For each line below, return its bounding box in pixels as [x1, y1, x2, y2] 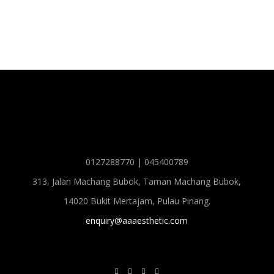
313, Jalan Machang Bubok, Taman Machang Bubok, [32, 176, 242, 187]
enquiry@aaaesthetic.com [86, 215, 188, 226]
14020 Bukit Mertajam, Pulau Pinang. [63, 195, 210, 207]
